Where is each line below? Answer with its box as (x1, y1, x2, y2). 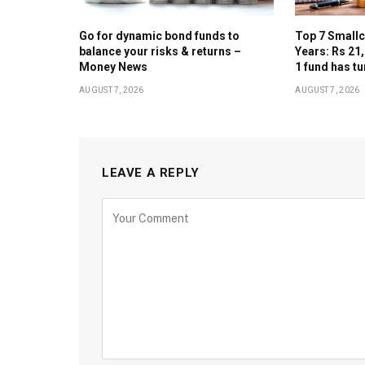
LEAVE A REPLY (102, 165, 200, 180)
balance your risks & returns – (79, 44, 241, 58)
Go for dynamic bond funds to (79, 29, 240, 42)
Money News (79, 59, 147, 73)
